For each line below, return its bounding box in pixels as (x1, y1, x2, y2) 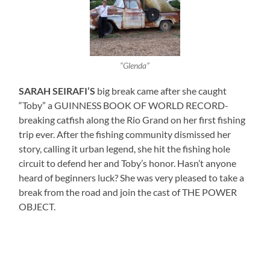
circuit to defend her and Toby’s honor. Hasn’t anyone (19, 157, 237, 169)
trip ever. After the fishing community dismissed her (19, 128, 231, 140)
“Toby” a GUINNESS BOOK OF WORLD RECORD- (19, 99, 229, 111)
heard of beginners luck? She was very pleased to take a (19, 171, 245, 183)
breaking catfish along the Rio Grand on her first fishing (19, 113, 246, 125)
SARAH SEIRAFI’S (19, 84, 96, 96)
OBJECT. (19, 200, 56, 212)
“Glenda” (120, 61, 150, 71)
